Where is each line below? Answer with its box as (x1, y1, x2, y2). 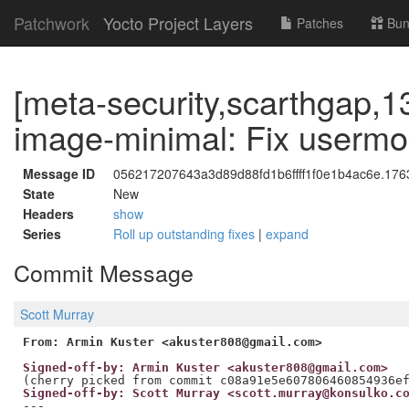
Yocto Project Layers (103, 11, 253, 35)
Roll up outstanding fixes (113, 225, 258, 243)
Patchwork (14, 11, 89, 35)
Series (23, 225, 61, 243)
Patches (293, 14, 343, 32)
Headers (23, 204, 74, 223)
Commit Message (14, 256, 194, 288)
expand (266, 225, 309, 243)
